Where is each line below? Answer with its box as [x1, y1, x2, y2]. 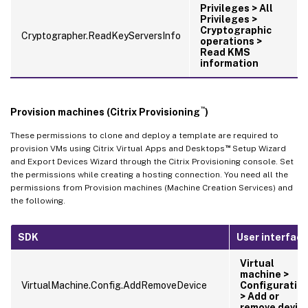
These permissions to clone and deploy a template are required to [10, 130, 278, 140]
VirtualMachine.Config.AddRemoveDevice [21, 279, 207, 291]
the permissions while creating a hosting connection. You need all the [10, 169, 288, 179]
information [200, 57, 258, 69]
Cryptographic [200, 24, 272, 36]
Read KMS [200, 46, 250, 58]
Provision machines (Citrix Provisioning [10, 106, 200, 118]
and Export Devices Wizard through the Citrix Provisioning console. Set [10, 156, 294, 166]
